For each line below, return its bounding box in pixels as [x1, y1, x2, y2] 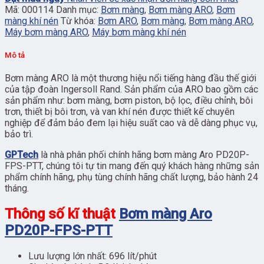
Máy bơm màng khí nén [92, 27, 186, 38]
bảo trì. [5, 128, 33, 140]
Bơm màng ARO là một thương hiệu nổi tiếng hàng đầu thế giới [5, 72, 256, 84]
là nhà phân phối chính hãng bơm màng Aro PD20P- [38, 149, 249, 161]
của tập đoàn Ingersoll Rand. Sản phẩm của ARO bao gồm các [5, 84, 258, 95]
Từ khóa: [61, 15, 98, 27]
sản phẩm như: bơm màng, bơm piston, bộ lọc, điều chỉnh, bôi [5, 95, 253, 107]
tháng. [5, 183, 29, 194]
